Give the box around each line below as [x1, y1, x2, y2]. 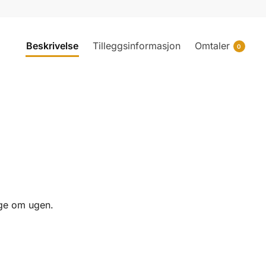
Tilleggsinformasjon [92, 39, 180, 52]
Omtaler [194, 39, 230, 52]
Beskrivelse [26, 39, 78, 52]
